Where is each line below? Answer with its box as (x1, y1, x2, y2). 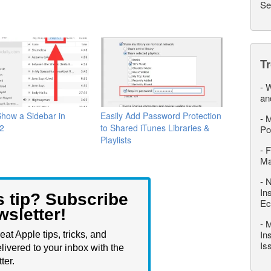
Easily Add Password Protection (100, 109, 222, 122)
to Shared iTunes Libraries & (100, 121, 210, 134)
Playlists (100, 133, 132, 146)
